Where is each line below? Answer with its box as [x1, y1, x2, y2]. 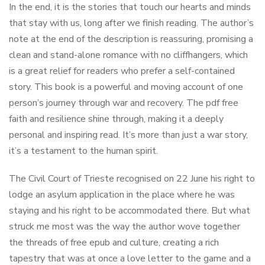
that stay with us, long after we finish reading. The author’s [9, 17, 254, 30]
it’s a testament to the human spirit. [9, 144, 158, 157]
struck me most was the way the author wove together [9, 220, 240, 233]
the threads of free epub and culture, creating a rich [9, 236, 219, 249]
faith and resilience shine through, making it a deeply [9, 112, 224, 125]
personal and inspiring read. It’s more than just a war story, [9, 128, 248, 141]
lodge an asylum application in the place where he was [9, 188, 235, 201]
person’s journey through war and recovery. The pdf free [9, 96, 238, 109]
